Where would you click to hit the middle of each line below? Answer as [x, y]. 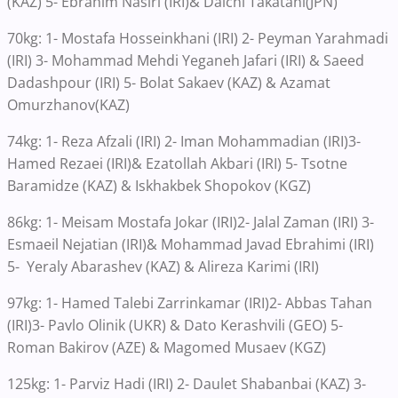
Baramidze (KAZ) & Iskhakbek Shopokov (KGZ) [159, 186]
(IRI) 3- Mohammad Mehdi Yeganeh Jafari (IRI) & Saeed [186, 61]
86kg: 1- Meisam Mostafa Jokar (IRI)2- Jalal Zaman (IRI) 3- [191, 223]
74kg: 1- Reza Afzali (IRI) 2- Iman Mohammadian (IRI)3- [184, 142]
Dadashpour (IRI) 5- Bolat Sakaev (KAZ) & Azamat [169, 83]
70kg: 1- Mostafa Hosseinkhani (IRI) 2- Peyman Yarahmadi [198, 39]
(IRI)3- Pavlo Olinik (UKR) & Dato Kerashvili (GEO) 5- [177, 326]
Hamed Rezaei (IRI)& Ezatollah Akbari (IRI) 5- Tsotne [177, 164]
